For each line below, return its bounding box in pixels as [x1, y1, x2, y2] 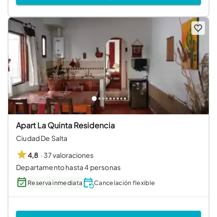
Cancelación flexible [94, 178, 155, 186]
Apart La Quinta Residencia [16, 120, 115, 130]
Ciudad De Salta [16, 133, 68, 142]
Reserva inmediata [28, 178, 83, 186]
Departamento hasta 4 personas [16, 162, 121, 171]
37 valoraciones [44, 150, 93, 159]
